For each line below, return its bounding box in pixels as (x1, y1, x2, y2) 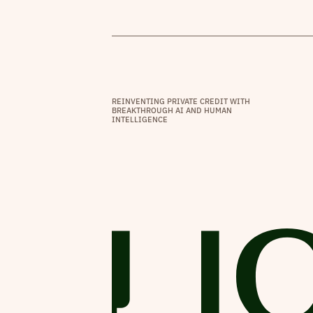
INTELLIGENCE (112, 115, 168, 124)
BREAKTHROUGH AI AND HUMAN (112, 105, 233, 115)
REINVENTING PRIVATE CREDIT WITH (112, 96, 251, 106)
